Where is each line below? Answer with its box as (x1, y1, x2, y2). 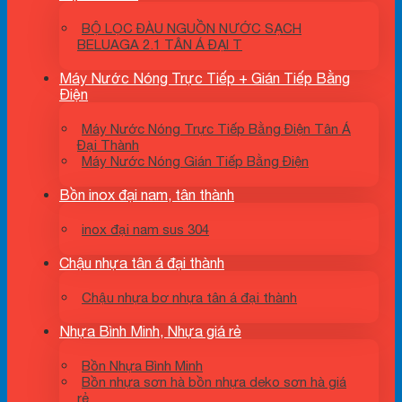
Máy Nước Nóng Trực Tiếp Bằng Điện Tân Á (82, 121, 351, 136)
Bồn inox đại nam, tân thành (59, 187, 234, 203)
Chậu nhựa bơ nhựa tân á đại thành (82, 290, 297, 305)
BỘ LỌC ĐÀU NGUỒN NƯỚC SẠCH (82, 21, 301, 36)
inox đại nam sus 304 (82, 222, 209, 237)
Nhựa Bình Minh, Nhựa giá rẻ (59, 323, 241, 339)
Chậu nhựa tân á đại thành (59, 255, 224, 271)
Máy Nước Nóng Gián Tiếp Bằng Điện (82, 153, 309, 169)
